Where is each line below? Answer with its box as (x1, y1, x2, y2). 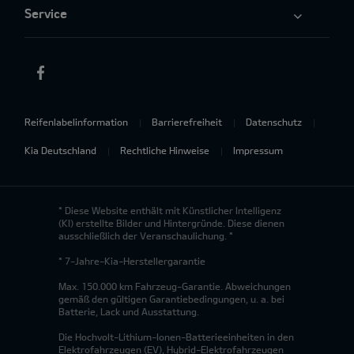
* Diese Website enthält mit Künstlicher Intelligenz (58, 204, 281, 216)
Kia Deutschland (24, 144, 96, 156)
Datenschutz (246, 115, 302, 127)
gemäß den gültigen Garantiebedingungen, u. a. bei (58, 292, 284, 304)
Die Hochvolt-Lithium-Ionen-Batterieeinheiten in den (58, 330, 294, 342)
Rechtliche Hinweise (120, 144, 209, 156)
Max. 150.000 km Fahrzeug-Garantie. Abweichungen (58, 280, 291, 292)
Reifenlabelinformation (24, 115, 128, 127)
